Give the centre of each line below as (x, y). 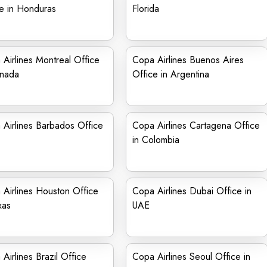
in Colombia (156, 140)
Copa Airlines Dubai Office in (192, 191)
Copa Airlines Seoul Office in (191, 257)
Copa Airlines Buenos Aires (188, 60)
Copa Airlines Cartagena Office (196, 125)
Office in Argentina (171, 74)
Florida (146, 9)
